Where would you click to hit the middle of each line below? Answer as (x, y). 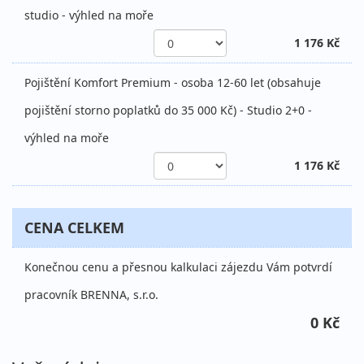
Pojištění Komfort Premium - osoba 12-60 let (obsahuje (173, 83)
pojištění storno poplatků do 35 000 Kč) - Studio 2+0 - (168, 110)
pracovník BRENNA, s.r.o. (91, 295)
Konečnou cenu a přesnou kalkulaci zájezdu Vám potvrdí (178, 267)
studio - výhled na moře (89, 15)
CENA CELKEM (74, 228)
